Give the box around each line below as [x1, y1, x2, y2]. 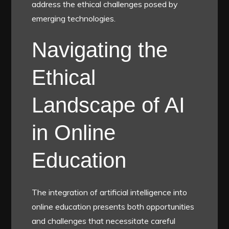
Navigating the [32, 37, 168, 62]
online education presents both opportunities [32, 201, 195, 212]
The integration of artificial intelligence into [32, 187, 188, 197]
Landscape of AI [32, 93, 186, 117]
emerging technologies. [32, 13, 116, 24]
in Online [32, 120, 116, 145]
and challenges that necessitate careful [32, 215, 176, 226]
